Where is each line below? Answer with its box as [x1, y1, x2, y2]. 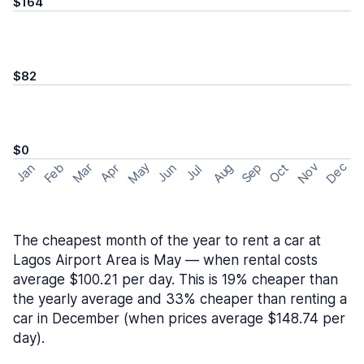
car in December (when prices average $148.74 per [13, 310, 345, 327]
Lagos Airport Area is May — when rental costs [13, 252, 318, 268]
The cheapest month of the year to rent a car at [13, 232, 321, 249]
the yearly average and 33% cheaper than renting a [13, 291, 347, 307]
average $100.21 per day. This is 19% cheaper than [13, 271, 338, 288]
